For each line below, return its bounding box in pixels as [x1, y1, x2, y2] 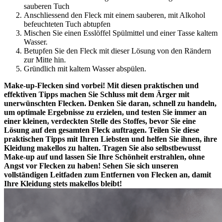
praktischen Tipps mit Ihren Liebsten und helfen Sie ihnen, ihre [4, 134, 217, 143]
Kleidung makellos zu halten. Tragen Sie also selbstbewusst [4, 143, 201, 152]
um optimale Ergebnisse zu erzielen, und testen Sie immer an [4, 108, 207, 116]
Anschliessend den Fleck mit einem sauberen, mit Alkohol [24, 10, 205, 19]
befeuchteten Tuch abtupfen [24, 19, 111, 28]
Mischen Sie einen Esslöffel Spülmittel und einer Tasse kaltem [24, 28, 218, 37]
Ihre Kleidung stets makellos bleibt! [4, 179, 122, 188]
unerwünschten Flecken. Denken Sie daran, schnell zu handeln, [4, 99, 217, 108]
